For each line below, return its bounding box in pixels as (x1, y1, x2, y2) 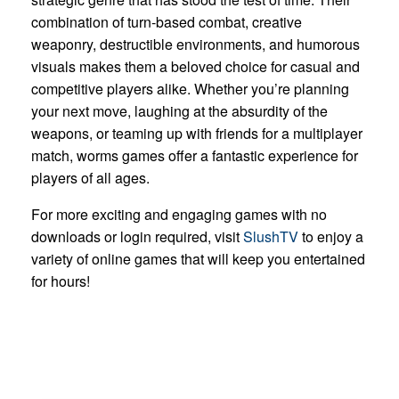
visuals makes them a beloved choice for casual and (31, 55, 360, 77)
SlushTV (243, 225, 298, 247)
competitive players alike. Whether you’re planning (31, 77, 349, 99)
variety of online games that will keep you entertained (31, 248, 365, 269)
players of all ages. (31, 167, 150, 188)
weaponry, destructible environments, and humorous (31, 33, 360, 54)
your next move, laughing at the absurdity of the (31, 100, 328, 121)
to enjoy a (298, 225, 363, 247)
